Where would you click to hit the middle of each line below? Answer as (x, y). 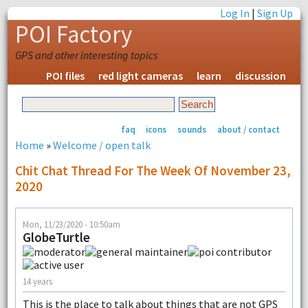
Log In (235, 13)
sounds (192, 129)
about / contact (248, 129)
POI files (66, 76)
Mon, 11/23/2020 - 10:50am (71, 224)
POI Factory (73, 34)
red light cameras (141, 76)
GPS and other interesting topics (86, 55)
